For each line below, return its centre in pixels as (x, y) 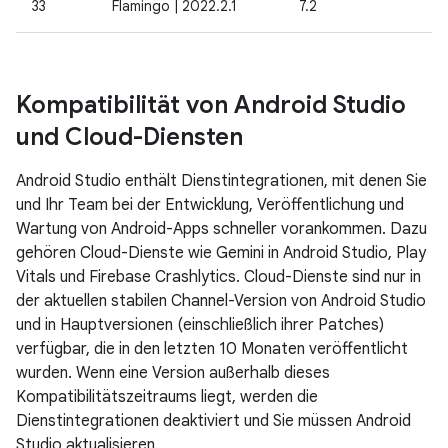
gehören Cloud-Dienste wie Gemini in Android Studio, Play (221, 253)
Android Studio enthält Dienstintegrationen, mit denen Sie (221, 181)
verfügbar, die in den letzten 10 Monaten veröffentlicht (212, 349)
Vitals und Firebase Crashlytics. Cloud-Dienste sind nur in (218, 277)
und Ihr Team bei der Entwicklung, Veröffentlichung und (210, 205)
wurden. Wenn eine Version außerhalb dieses (173, 373)
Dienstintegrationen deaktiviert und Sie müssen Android (213, 421)
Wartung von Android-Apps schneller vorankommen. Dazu (221, 229)
